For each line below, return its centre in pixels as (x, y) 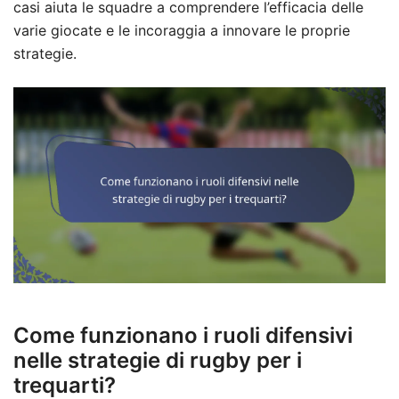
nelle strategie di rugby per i (158, 360)
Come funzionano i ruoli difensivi (183, 335)
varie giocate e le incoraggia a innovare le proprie (182, 31)
